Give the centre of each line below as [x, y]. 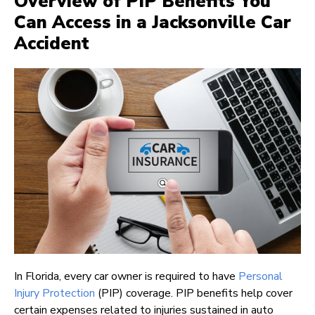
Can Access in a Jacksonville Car [153, 23]
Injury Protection [54, 294]
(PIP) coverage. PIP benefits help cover [194, 294]
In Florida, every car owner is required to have [126, 277]
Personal [261, 277]
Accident [52, 44]
